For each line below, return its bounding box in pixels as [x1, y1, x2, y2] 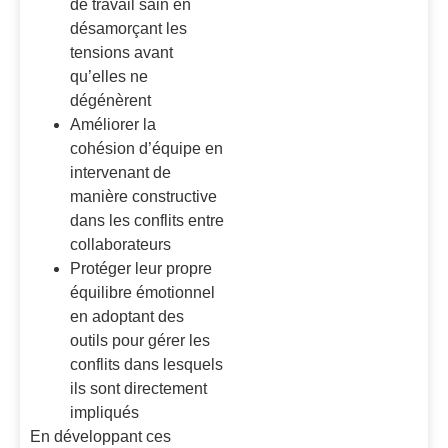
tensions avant [70, 44, 173, 62]
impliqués [70, 404, 139, 422]
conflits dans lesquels [70, 356, 223, 374]
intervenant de [70, 164, 171, 182]
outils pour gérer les [70, 332, 210, 350]
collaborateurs [70, 236, 171, 254]
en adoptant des [70, 308, 184, 326]
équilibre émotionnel [70, 284, 215, 302]
